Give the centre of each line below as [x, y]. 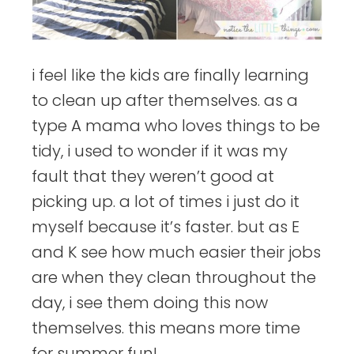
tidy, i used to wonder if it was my [160, 151]
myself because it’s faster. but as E [166, 227]
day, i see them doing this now [150, 303]
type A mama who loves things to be [176, 126]
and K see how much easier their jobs [176, 252]
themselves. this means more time [166, 328]
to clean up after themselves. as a [165, 101]
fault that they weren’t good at [153, 177]
